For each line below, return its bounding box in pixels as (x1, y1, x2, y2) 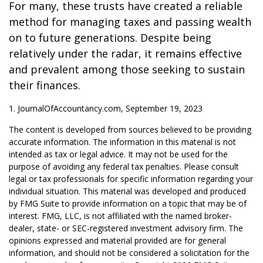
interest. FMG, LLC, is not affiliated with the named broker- (9, 210, 232, 221)
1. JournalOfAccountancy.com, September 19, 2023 (9, 103, 203, 114)
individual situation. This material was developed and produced (9, 186, 246, 197)
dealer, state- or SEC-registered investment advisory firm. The (9, 222, 243, 234)
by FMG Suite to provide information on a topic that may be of (9, 198, 247, 209)
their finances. (9, 78, 80, 92)
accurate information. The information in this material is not (9, 136, 236, 147)
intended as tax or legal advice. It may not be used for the (9, 149, 228, 160)
